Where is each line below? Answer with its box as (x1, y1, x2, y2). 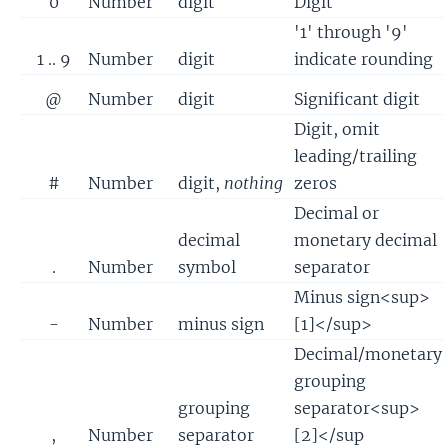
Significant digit (294, 88, 420, 109)
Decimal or (294, 202, 379, 223)
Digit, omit (294, 118, 380, 139)
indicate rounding (294, 48, 433, 69)
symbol (178, 256, 236, 277)
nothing (224, 172, 283, 193)
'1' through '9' (294, 21, 408, 42)
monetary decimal (294, 229, 437, 250)
